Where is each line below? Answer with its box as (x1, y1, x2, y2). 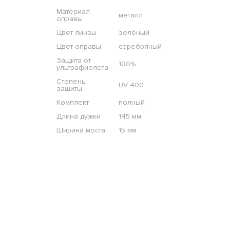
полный (118, 98, 145, 107)
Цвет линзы (56, 28, 97, 37)
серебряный (118, 42, 162, 51)
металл (118, 11, 143, 20)
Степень (56, 77, 86, 86)
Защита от (56, 56, 91, 65)
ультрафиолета (56, 63, 108, 72)
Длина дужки (56, 112, 101, 121)
